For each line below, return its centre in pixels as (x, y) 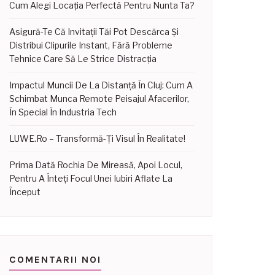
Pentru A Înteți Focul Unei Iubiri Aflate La (91, 178)
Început (25, 192)
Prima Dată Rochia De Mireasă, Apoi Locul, (96, 165)
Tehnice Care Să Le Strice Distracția (83, 59)
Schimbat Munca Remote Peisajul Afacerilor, (99, 99)
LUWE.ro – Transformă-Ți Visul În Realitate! (97, 138)
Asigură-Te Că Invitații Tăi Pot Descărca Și (94, 32)
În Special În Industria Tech (63, 112)
